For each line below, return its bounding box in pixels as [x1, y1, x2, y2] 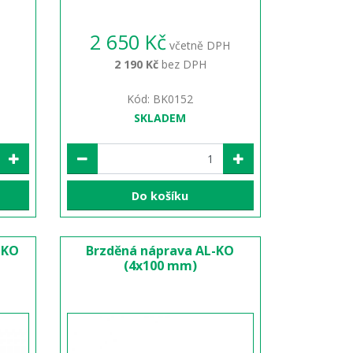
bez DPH [158, 57, 206, 72]
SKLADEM [134, 110, 187, 126]
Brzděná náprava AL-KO [86, 242, 235, 260]
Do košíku [132, 188, 189, 203]
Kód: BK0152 [127, 91, 194, 107]
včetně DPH [166, 38, 231, 54]
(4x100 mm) [123, 257, 197, 275]
